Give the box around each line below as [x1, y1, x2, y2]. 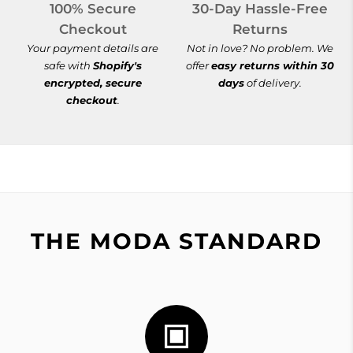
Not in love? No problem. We [187, 42, 334, 55]
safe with [43, 59, 93, 72]
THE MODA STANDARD [31, 228, 322, 255]
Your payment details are [27, 42, 159, 55]
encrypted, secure [43, 76, 142, 90]
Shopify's [92, 59, 142, 72]
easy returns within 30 [211, 59, 335, 72]
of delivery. [244, 76, 303, 90]
